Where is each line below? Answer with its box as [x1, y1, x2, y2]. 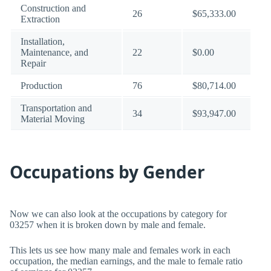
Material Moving [21, 114, 85, 124]
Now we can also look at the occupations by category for [10, 209, 227, 219]
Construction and [21, 3, 86, 13]
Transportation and [21, 103, 92, 113]
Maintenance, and [21, 47, 88, 57]
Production [21, 80, 62, 91]
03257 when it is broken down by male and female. [10, 220, 206, 230]
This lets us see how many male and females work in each [10, 245, 230, 255]
